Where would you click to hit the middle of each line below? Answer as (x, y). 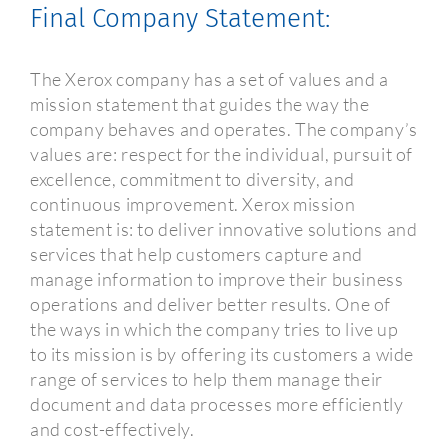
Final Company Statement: (180, 19)
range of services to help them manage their (206, 378)
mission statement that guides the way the (200, 103)
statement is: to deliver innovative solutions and (224, 228)
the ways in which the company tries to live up (214, 328)
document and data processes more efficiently (217, 403)
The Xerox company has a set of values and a (209, 78)
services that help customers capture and (196, 253)
